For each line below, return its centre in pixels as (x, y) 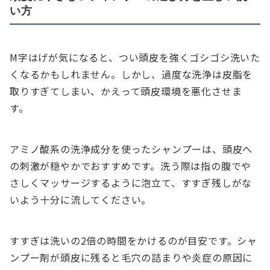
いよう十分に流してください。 (81, 200)
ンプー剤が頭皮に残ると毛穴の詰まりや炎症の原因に (131, 258)
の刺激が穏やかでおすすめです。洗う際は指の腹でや (131, 166)
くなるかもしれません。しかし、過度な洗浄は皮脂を (131, 74)
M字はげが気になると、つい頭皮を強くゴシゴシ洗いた (135, 58)
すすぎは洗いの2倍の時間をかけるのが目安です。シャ (133, 241)
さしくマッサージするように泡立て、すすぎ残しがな (131, 183)
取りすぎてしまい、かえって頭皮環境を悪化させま (126, 91)
